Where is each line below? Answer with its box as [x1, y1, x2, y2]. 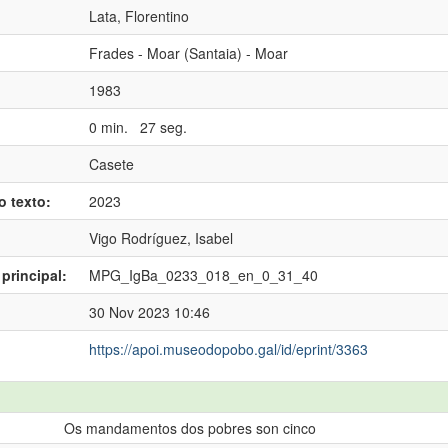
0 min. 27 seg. [89, 117, 187, 137]
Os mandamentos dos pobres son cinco [64, 418, 316, 438]
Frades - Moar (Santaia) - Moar [89, 43, 288, 63]
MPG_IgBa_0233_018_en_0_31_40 [89, 265, 318, 285]
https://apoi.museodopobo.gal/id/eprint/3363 [89, 339, 368, 359]
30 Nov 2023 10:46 [89, 302, 210, 322]
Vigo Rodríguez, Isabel [89, 228, 233, 248]
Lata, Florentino [89, 6, 189, 26]
